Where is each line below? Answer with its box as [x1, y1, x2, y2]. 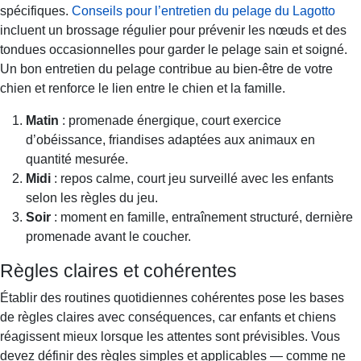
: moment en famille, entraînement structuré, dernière [51, 210, 353, 224]
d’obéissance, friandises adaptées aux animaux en [26, 132, 315, 147]
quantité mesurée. [26, 151, 128, 166]
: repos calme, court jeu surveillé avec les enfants [51, 171, 334, 185]
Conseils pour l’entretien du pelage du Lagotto [72, 3, 335, 18]
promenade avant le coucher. [26, 229, 191, 243]
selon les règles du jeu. [26, 190, 158, 205]
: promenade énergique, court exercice [59, 113, 281, 127]
